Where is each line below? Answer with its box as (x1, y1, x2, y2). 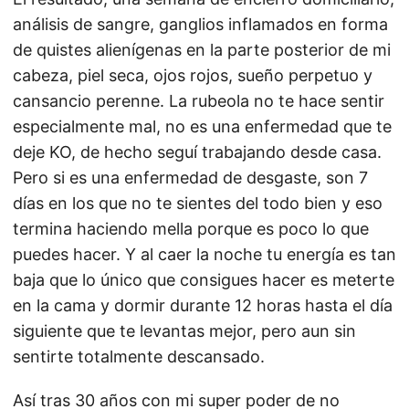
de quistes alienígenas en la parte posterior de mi (13, 40, 391, 59)
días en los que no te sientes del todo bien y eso (13, 194, 383, 213)
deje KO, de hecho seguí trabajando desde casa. (13, 142, 382, 162)
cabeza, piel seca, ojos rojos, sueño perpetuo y (13, 66, 372, 85)
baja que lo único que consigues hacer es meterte (13, 270, 394, 289)
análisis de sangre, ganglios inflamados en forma (13, 15, 388, 34)
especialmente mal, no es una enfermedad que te (13, 117, 392, 136)
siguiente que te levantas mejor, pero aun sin (13, 321, 356, 341)
